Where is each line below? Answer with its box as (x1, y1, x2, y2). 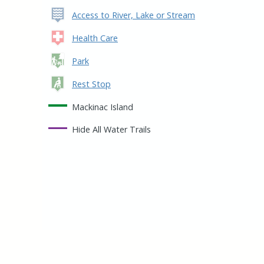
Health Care (72, 32, 118, 44)
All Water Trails (90, 124, 151, 136)
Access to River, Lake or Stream (72, 9, 195, 21)
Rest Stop (72, 78, 111, 90)
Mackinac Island (72, 101, 133, 113)
